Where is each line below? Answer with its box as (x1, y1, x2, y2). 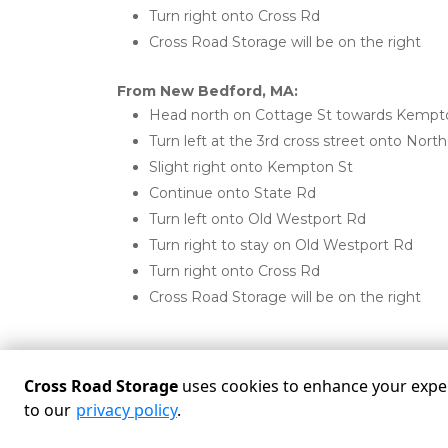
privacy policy (76, 399, 177, 421)
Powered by (129, 427, 206, 442)
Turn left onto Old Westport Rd (149, 210, 366, 228)
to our (24, 399, 71, 421)
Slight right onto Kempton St (149, 158, 353, 176)
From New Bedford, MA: (117, 82, 298, 100)
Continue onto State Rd (149, 184, 316, 202)
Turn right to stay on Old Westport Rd (149, 236, 413, 254)
